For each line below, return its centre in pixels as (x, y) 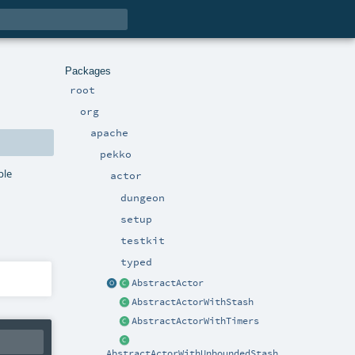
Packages (88, 71)
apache (109, 132)
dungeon (143, 197)
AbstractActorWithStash (193, 302)
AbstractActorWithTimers (196, 321)
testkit (143, 240)
